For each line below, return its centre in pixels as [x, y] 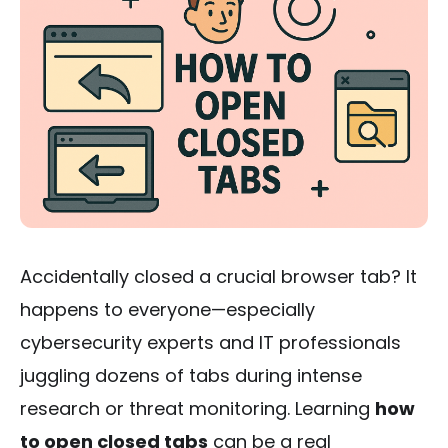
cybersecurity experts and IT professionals [210, 342]
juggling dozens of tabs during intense [191, 375]
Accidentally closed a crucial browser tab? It [218, 276]
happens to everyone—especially [167, 309]
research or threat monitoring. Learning [197, 408]
